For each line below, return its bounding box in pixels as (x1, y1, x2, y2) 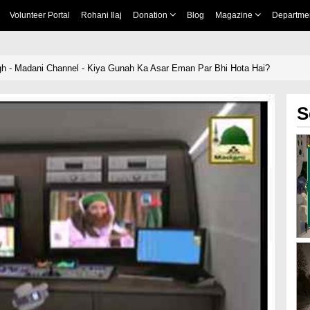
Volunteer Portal (9, 10, 70, 20)
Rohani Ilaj (80, 10, 122, 20)
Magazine (215, 10, 255, 20)
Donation (132, 10, 170, 20)
